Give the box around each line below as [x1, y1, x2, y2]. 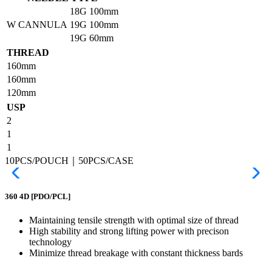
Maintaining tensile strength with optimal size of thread [29, 215, 239, 226]
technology [29, 237, 72, 248]
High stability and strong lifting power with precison [29, 226, 229, 237]
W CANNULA [7, 19, 67, 30]
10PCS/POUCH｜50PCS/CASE [5, 155, 134, 166]
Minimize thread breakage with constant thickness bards [29, 248, 243, 259]
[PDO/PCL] [31, 192, 70, 202]
